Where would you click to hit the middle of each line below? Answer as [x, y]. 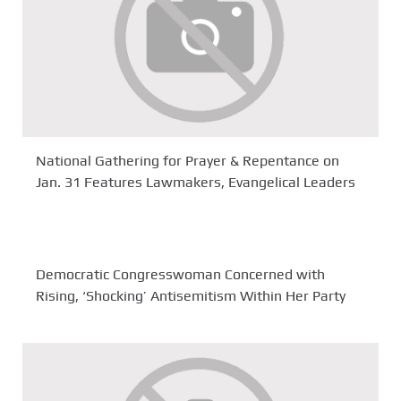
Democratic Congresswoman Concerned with [180, 275]
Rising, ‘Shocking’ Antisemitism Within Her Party [191, 296]
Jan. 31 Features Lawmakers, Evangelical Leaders [196, 183]
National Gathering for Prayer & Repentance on [188, 161]
